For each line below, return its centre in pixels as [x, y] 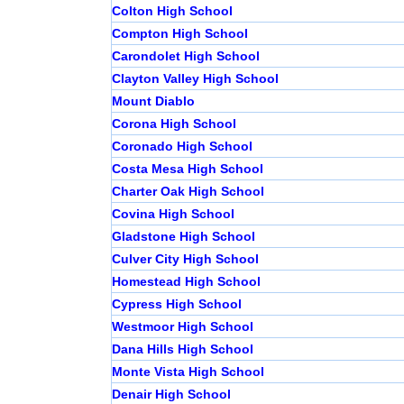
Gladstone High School [183, 237]
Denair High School [171, 395]
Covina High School [173, 214]
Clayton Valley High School [195, 79]
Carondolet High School [185, 56]
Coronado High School [182, 147]
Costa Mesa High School [187, 169]
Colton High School [172, 11]
